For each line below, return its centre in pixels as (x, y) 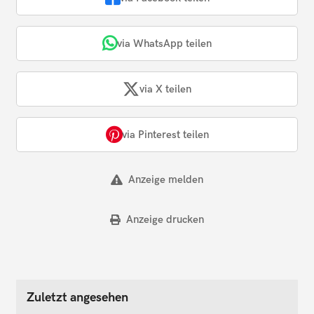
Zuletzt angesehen (77, 297)
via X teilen (165, 89)
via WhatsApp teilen (164, 43)
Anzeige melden (165, 180)
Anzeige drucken (165, 219)
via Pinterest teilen (165, 134)
